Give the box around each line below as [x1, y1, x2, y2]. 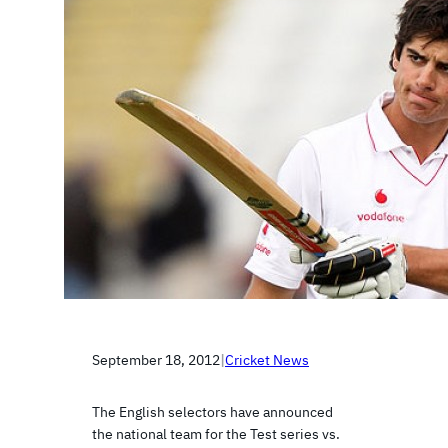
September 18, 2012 [92, 350, 220, 369]
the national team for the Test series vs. [92, 424, 340, 443]
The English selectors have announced [92, 402, 333, 421]
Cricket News [225, 350, 309, 369]
